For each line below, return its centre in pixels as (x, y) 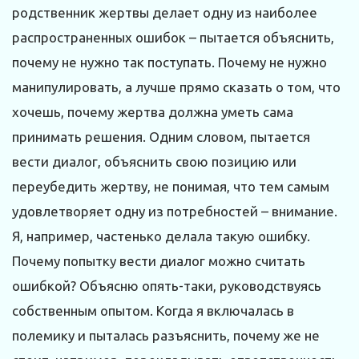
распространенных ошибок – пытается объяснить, (173, 38)
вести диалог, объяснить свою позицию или (154, 162)
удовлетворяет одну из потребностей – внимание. (175, 212)
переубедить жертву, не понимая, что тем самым (171, 187)
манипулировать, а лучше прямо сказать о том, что (176, 87)
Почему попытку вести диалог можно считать (159, 261)
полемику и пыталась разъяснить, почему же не (166, 336)
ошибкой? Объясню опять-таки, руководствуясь (167, 286)
